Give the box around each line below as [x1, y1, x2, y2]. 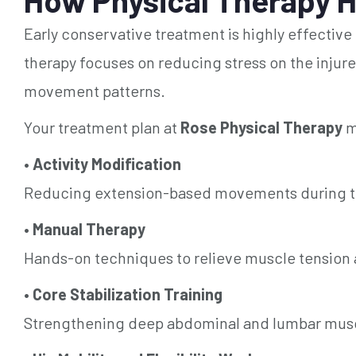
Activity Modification [33, 153, 181, 173]
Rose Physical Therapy [180, 117, 342, 137]
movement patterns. [24, 80, 165, 100]
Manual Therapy [33, 219, 145, 238]
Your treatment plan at [24, 117, 180, 137]
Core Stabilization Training [33, 284, 222, 304]
